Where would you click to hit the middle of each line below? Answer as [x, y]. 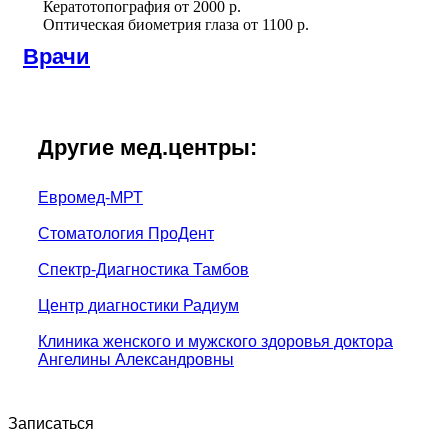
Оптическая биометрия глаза [141, 24]
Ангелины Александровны [136, 359]
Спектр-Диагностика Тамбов [143, 269]
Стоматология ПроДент [126, 233]
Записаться [51, 423]
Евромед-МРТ [90, 197]
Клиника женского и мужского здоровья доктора [215, 341]
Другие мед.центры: [147, 147]
